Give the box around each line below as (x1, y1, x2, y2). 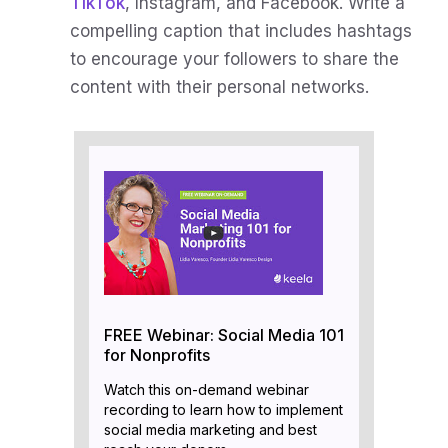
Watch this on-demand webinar (104, 380, 309, 398)
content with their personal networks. (70, 76, 374, 97)
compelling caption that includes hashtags (70, 20, 412, 41)
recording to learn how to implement (104, 400, 343, 418)
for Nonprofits (104, 344, 210, 365)
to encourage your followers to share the (70, 48, 399, 69)
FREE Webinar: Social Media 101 (104, 324, 344, 345)
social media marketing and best (104, 420, 317, 438)
